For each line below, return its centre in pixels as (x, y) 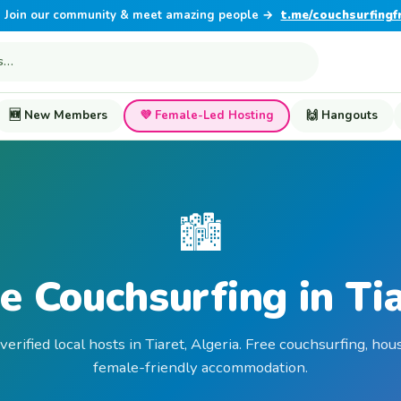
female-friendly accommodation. (200, 368)
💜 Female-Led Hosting (207, 115)
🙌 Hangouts (342, 115)
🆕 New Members (58, 115)
